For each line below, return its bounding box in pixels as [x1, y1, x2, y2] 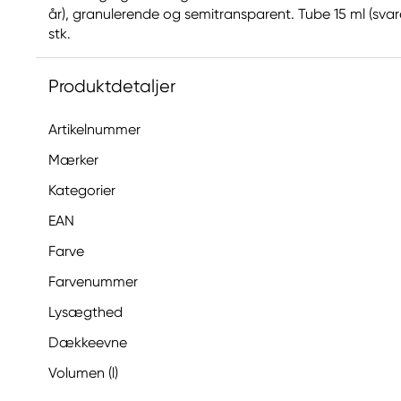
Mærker [48, 151, 98, 168]
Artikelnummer [48, 121, 141, 138]
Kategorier [48, 182, 115, 199]
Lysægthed [48, 303, 123, 320]
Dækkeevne [48, 334, 127, 351]
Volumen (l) [48, 364, 118, 381]
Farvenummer [48, 273, 138, 290]
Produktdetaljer [48, 76, 175, 97]
